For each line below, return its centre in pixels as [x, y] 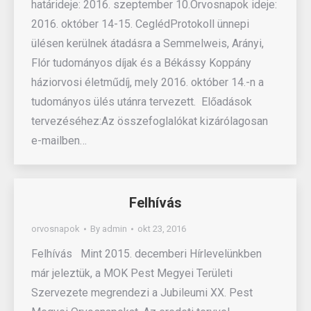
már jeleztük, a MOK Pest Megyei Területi [132, 273]
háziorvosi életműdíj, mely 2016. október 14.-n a [148, 82]
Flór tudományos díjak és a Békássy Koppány [141, 63]
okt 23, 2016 [162, 229]
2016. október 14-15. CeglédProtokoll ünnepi [140, 24]
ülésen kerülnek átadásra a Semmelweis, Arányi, [148, 43]
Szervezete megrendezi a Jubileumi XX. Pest [142, 293]
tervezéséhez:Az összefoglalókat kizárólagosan [150, 121]
